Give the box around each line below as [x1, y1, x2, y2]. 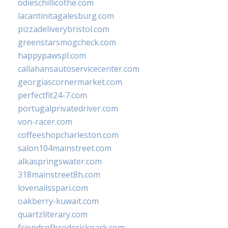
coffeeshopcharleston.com [18, 129, 119, 141]
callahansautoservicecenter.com [18, 63, 139, 75]
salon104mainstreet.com [18, 142, 111, 154]
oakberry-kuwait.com [18, 195, 99, 207]
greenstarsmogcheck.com [18, 37, 116, 48]
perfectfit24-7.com [18, 90, 87, 101]
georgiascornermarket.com [18, 76, 122, 88]
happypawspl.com [18, 50, 86, 62]
